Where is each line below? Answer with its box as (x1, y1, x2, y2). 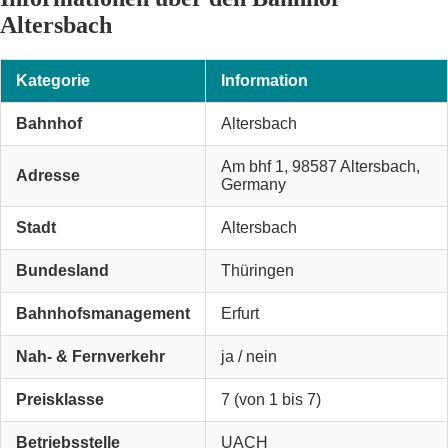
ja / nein (221, 348, 277, 366)
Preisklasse (16, 391, 104, 409)
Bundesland (16, 262, 109, 280)
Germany (221, 176, 286, 194)
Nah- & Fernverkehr (16, 348, 165, 366)
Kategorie (16, 72, 90, 90)
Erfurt (221, 305, 259, 323)
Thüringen (221, 262, 294, 280)
